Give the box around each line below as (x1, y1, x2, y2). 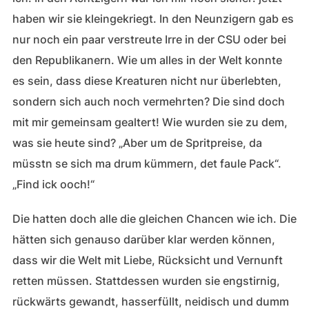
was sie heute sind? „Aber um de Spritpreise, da (12, 136, 262, 150)
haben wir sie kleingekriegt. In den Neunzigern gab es (12, 12, 294, 26)
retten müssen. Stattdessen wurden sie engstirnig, (12, 274, 280, 288)
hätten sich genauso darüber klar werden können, (12, 232, 275, 246)
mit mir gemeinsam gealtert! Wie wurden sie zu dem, (12, 115, 288, 129)
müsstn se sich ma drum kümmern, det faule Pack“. (12, 157, 281, 170)
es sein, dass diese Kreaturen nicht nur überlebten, (12, 74, 281, 88)
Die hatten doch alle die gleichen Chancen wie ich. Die (12, 212, 297, 226)
